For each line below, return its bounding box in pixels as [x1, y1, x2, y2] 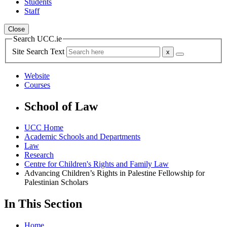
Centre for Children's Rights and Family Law [24, 160, 169, 169]
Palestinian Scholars [24, 178, 88, 187]
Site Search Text [12, 47, 66, 56]
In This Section [4, 197, 82, 211]
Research [24, 150, 54, 160]
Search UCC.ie [13, 34, 62, 43]
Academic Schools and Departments [24, 132, 140, 141]
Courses [24, 80, 50, 89]
